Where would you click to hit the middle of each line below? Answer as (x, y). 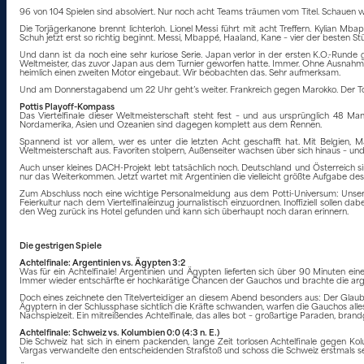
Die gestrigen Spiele (60, 246)
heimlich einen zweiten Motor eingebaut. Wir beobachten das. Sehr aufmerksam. (180, 73)
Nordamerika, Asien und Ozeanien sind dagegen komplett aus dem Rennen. (170, 125)
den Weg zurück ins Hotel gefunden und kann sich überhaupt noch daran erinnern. (184, 212)
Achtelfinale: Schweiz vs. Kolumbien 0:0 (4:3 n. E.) (119, 333)
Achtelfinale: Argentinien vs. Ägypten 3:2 (102, 263)
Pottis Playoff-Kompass (67, 107)
